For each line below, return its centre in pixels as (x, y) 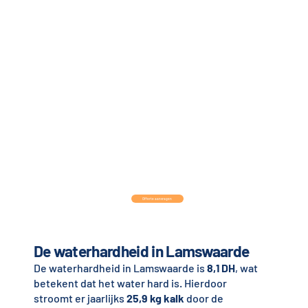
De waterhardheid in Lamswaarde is (120, 268)
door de (203, 298)
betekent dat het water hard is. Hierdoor (130, 283)
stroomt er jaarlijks (80, 298)
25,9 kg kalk (155, 298)
